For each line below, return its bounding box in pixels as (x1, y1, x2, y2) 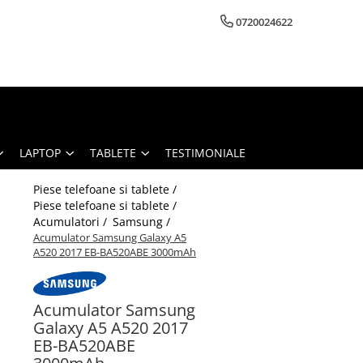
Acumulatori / (33, 213, 110, 229)
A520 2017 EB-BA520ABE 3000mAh (33, 244, 196, 259)
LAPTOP (19, 144, 61, 160)
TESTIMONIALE (165, 144, 246, 160)
